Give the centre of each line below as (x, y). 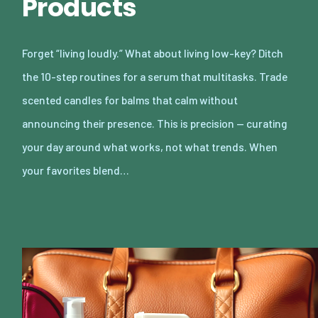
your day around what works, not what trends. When (150, 146)
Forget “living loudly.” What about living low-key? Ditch (153, 53)
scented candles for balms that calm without (130, 99)
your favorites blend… (76, 170)
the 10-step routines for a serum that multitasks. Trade (155, 76)
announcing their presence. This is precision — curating (155, 123)
